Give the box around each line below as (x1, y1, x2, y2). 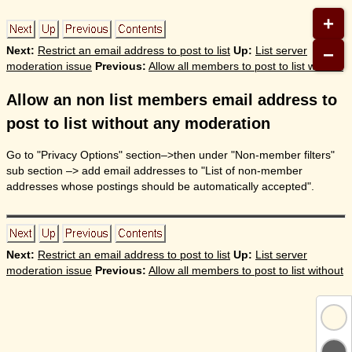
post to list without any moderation (6, 114, 270, 132)
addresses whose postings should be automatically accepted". (6, 181, 314, 193)
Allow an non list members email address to (6, 90, 337, 108)
